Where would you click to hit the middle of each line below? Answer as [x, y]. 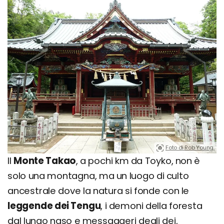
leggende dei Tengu [54, 205]
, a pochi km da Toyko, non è [138, 160]
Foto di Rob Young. [190, 147]
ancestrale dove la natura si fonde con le [98, 190]
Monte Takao [45, 160]
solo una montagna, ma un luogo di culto [98, 175]
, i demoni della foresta [151, 205]
